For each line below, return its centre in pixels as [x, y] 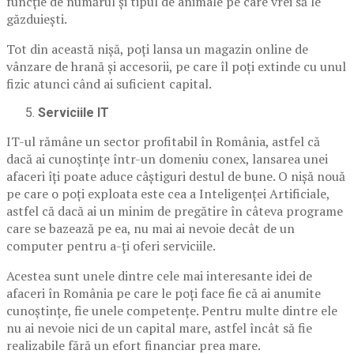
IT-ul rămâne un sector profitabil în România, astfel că [163, 141]
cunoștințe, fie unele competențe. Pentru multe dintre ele [172, 310]
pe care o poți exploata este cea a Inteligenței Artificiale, [168, 193]
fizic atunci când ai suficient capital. [109, 83]
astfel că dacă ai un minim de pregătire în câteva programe [175, 211]
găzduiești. [37, 19]
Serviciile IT [73, 112]
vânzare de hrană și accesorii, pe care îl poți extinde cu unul [176, 66]
